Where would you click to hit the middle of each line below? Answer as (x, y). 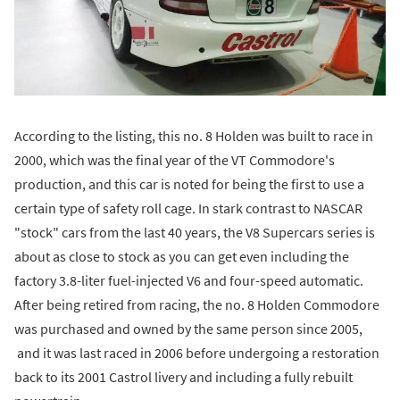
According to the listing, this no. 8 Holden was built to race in (194, 135)
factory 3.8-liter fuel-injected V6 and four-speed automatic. (189, 280)
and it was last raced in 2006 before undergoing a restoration (197, 352)
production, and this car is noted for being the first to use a (189, 183)
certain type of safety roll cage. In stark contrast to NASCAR (188, 208)
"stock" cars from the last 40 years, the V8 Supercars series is (195, 232)
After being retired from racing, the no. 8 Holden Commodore (197, 304)
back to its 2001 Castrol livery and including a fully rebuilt (183, 376)
